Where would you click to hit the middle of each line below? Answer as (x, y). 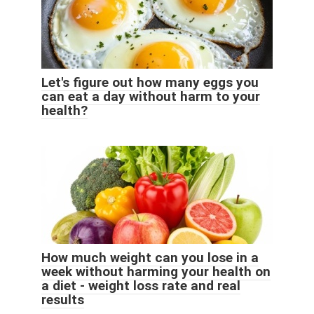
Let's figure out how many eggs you (150, 83)
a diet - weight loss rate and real (141, 286)
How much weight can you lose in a (150, 258)
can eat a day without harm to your (151, 97)
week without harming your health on (156, 272)
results (63, 300)
